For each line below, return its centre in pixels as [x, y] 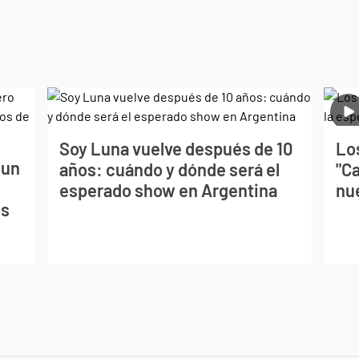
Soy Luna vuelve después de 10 [176, 148]
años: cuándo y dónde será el [169, 169]
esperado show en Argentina [168, 190]
